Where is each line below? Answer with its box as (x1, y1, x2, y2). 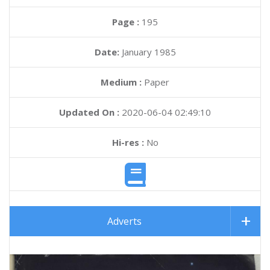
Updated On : (59, 106, 119, 118)
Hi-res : (111, 136, 144, 148)
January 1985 (121, 46, 176, 58)
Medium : (101, 76, 142, 88)
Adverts (107, 215, 142, 228)
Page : (112, 16, 142, 28)
